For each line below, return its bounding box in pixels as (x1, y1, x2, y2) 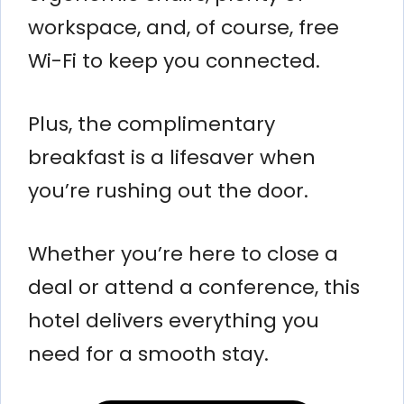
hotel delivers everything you (28, 306, 319, 335)
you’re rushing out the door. (28, 176, 308, 205)
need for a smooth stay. (28, 339, 269, 368)
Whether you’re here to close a (28, 239, 338, 268)
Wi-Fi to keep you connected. (28, 46, 320, 75)
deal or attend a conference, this (28, 272, 360, 301)
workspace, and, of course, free (28, 13, 339, 41)
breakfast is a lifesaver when (28, 142, 316, 171)
